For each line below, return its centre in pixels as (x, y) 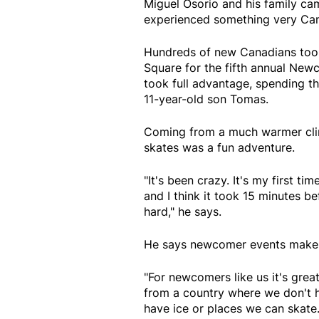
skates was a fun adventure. (219, 147)
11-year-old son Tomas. (206, 99)
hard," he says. (182, 211)
